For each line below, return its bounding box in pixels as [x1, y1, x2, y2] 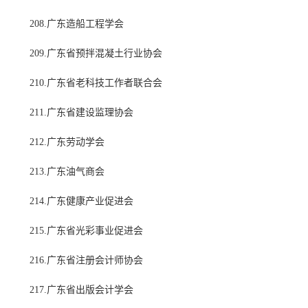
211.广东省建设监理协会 [30, 107, 133, 118]
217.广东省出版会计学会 [30, 285, 133, 296]
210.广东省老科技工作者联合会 [30, 78, 162, 89]
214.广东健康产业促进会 [30, 196, 133, 207]
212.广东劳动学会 [30, 137, 104, 148]
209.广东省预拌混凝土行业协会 [30, 48, 162, 59]
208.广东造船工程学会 [30, 19, 124, 30]
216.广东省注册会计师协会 [30, 255, 143, 266]
